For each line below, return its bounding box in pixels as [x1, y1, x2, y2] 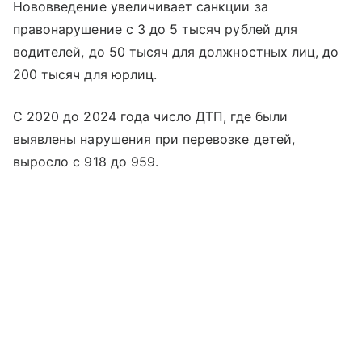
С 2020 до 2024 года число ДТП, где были [13, 108, 288, 125]
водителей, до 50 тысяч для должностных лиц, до [13, 44, 339, 61]
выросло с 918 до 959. [13, 154, 159, 170]
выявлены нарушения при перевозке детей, [13, 131, 295, 148]
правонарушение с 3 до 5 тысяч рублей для [13, 21, 297, 38]
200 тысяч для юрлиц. [13, 66, 157, 83]
